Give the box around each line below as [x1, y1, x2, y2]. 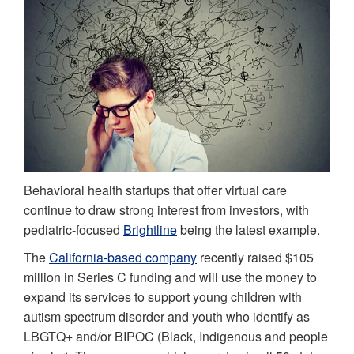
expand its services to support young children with [24, 288, 302, 307]
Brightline [123, 220, 177, 239]
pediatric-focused [24, 220, 123, 239]
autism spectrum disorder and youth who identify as [24, 307, 310, 326]
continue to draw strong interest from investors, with [24, 201, 309, 220]
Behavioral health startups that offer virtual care [24, 181, 287, 200]
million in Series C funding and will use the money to [24, 268, 317, 287]
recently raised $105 [197, 248, 314, 267]
